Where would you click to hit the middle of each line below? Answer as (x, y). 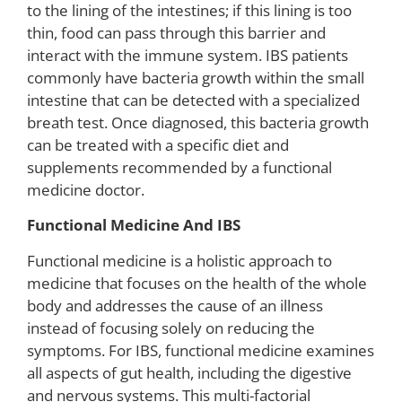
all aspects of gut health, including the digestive (189, 372)
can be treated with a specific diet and (158, 145)
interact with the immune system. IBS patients (188, 56)
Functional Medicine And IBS (134, 225)
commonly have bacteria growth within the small (196, 78)
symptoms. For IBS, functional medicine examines (201, 350)
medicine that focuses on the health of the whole (197, 283)
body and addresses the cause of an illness (175, 305)
